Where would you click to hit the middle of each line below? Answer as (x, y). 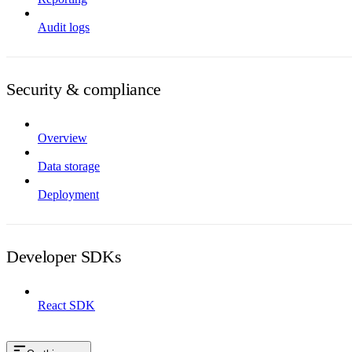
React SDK (66, 305)
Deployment (68, 194)
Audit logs (64, 27)
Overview (62, 137)
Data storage (69, 166)
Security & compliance (84, 89)
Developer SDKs (64, 256)
